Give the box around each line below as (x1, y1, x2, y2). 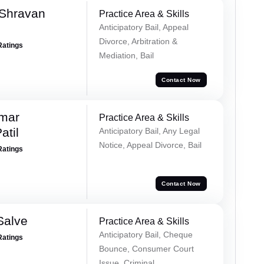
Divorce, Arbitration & (98, 37, 177, 47)
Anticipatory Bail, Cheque (98, 230, 193, 240)
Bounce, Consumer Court (98, 244, 194, 254)
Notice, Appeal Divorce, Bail (98, 140, 202, 150)
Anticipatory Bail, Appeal (98, 22, 189, 32)
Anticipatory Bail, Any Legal (98, 126, 200, 136)
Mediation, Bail (98, 51, 154, 61)
